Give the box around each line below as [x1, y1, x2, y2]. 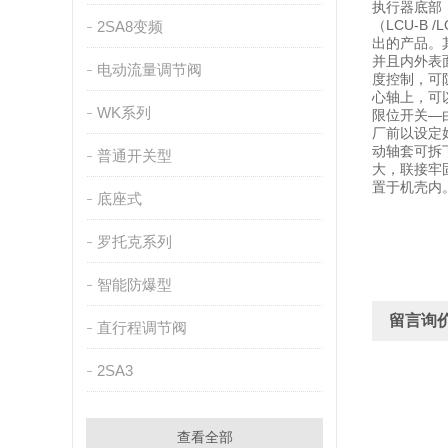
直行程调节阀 [96, 319, 187, 336]
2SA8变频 [96, 18, 163, 35]
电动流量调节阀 [96, 61, 202, 78]
